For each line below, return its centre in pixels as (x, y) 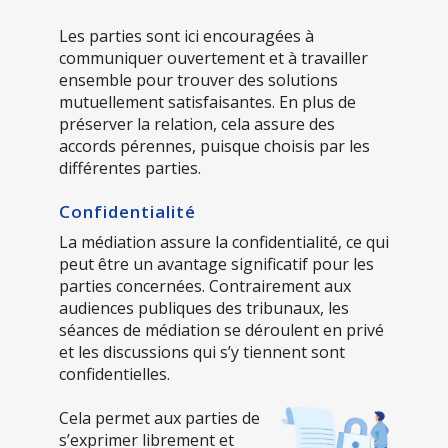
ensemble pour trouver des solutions (198, 79)
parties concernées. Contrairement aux (205, 285)
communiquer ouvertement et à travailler (213, 57)
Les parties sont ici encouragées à (186, 35)
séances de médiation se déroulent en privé (221, 329)
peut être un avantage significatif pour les (216, 263)
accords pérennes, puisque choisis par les (214, 145)
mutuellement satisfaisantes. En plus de (207, 101)
